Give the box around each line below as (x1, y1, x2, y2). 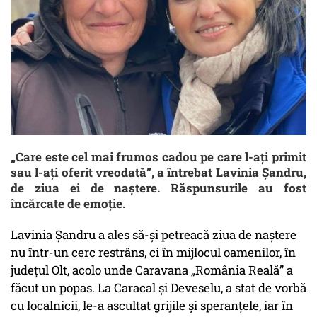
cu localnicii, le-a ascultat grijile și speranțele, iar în (11, 297, 293, 314)
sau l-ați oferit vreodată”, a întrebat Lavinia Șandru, (11, 164, 306, 181)
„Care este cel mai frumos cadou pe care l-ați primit (11, 149, 306, 166)
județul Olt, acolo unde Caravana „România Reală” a (11, 262, 293, 279)
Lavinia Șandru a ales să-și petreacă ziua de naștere (11, 226, 296, 243)
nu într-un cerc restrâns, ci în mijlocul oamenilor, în (11, 244, 296, 261)
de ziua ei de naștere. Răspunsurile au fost (11, 180, 306, 197)
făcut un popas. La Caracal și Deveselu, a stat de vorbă (11, 279, 306, 296)
